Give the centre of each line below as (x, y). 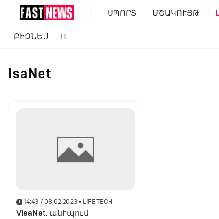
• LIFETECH (95, 202)
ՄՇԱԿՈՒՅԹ (176, 13)
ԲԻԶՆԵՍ (31, 36)
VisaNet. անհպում (52, 213)
